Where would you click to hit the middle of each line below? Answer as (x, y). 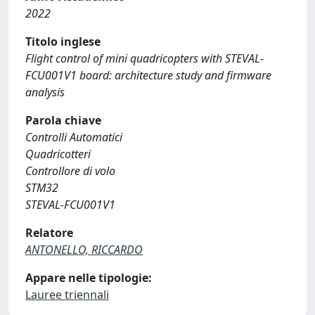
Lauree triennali (67, 295)
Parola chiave (63, 120)
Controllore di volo (70, 171)
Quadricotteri (58, 154)
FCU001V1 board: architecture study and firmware (148, 75)
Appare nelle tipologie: (89, 278)
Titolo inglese (63, 41)
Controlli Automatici (74, 137)
